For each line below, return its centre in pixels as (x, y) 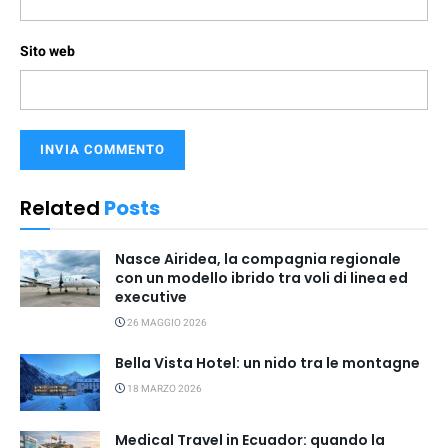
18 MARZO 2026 (163, 388)
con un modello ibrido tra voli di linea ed (261, 277)
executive (151, 296)
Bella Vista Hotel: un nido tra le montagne (267, 362)
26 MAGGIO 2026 (166, 322)
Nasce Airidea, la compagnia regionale (258, 258)
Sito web (47, 51)
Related (60, 207)
